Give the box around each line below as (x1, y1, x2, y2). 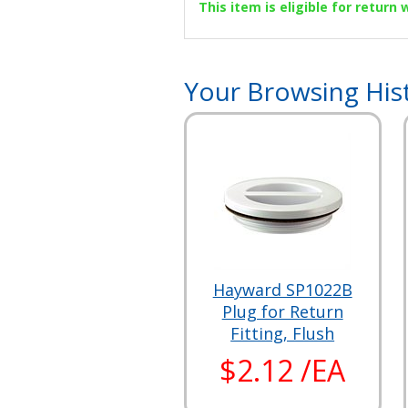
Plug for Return (221, 300, 343, 322)
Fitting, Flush (230, 321, 335, 344)
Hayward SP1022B (212, 278, 352, 301)
